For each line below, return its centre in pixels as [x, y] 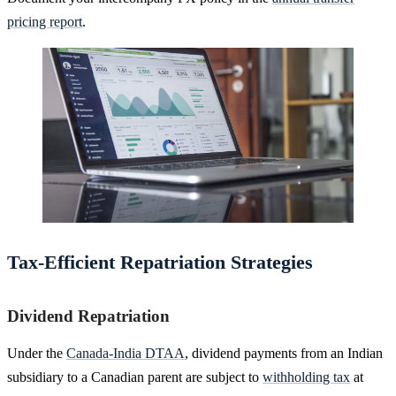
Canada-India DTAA [126, 353]
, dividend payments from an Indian [284, 353]
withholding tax [306, 377]
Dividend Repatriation [88, 316]
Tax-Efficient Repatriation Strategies [160, 262]
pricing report [45, 21]
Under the [37, 353]
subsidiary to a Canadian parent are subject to [135, 377]
